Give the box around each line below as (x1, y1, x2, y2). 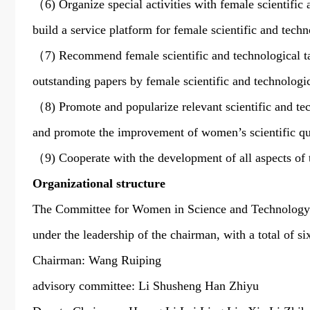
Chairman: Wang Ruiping (33, 253, 161, 267)
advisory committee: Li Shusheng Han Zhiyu (33, 279, 259, 293)
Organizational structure (33, 176, 165, 190)
